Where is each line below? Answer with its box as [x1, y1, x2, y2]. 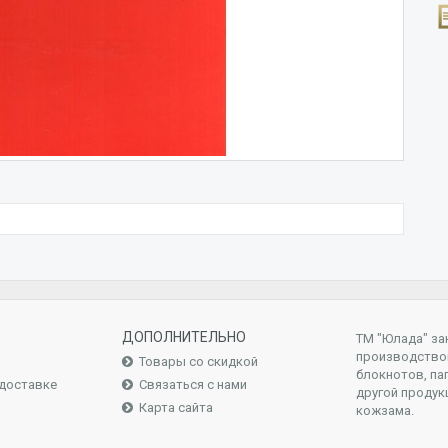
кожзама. [356, 403, 414, 418]
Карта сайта [139, 400, 213, 415]
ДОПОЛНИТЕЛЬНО [122, 329, 246, 345]
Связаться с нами [139, 377, 247, 392]
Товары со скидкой [139, 354, 258, 369]
